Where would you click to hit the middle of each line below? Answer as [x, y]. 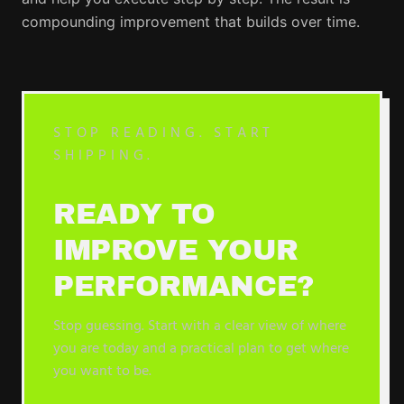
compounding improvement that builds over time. [191, 22]
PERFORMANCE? [184, 286]
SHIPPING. [104, 156]
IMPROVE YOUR [176, 250]
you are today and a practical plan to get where [201, 349]
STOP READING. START [164, 133]
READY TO [134, 214]
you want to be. [102, 372]
